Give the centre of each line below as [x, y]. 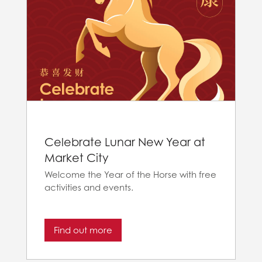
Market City [76, 157]
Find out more [83, 230]
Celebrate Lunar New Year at [125, 142]
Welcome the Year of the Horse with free [130, 175]
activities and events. [89, 188]
